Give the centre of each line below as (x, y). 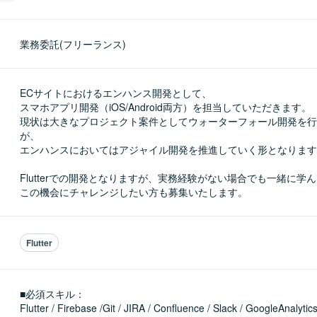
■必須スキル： (52, 294)
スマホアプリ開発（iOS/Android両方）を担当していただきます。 (166, 107)
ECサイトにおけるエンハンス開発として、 (116, 93)
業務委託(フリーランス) (73, 44)
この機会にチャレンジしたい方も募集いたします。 (134, 192)
